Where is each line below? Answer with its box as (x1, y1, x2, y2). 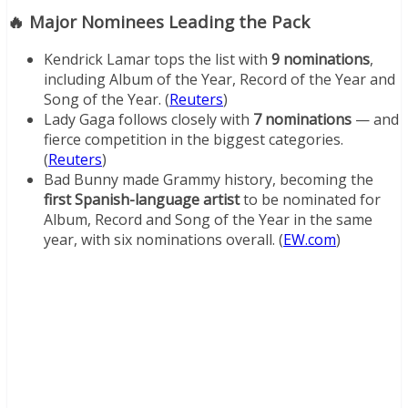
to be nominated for (240, 189, 381, 210)
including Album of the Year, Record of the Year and (44, 69, 395, 90)
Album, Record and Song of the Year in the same (44, 209, 372, 230)
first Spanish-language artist (44, 189, 240, 210)
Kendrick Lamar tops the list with (44, 49, 271, 70)
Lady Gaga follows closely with (44, 109, 253, 130)
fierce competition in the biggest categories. (44, 129, 343, 150)
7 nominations (253, 109, 352, 130)
